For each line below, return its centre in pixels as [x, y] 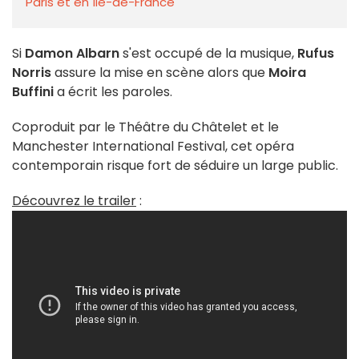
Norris [32, 73]
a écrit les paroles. [113, 92]
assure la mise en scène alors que [158, 73]
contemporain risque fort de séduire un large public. [175, 166]
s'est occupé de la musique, [208, 54]
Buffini [33, 92]
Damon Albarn [72, 54]
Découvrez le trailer [74, 201]
